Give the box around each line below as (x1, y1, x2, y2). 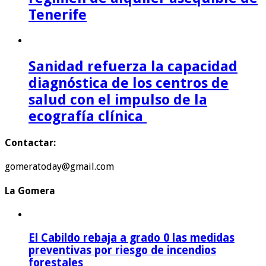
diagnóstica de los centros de (28, 74, 229, 91)
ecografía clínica (28, 107, 147, 125)
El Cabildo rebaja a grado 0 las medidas (28, 231, 235, 244)
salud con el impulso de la (28, 91, 207, 108)
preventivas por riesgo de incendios (28, 243, 216, 256)
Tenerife (28, 7, 87, 23)
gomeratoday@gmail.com (5, 161, 114, 173)
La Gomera (5, 185, 55, 197)
